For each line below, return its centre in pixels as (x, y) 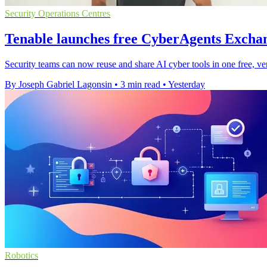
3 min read (140, 84)
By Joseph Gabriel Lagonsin (58, 84)
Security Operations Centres (58, 13)
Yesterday (187, 84)
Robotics (21, 255)
